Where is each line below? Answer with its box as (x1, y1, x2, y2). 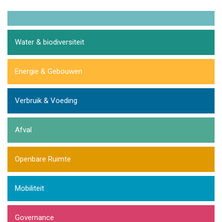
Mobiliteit (15, 183, 44, 193)
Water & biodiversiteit (15, 37, 84, 47)
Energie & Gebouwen (15, 66, 82, 76)
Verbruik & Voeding (15, 96, 77, 105)
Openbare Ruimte (15, 154, 71, 164)
